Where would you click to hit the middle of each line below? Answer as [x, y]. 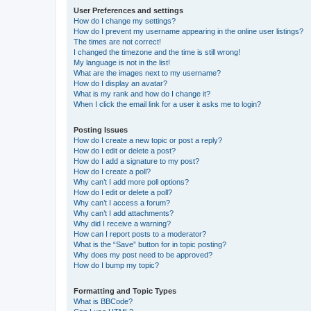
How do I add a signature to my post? [136, 161]
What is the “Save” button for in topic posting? [150, 244]
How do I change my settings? [125, 21]
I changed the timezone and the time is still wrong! [157, 52]
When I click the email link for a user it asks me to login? [167, 104]
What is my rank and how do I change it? [142, 94]
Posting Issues [101, 130]
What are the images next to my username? [147, 73]
